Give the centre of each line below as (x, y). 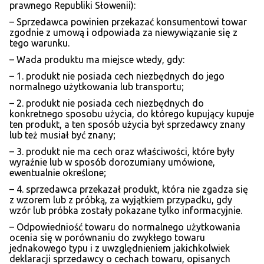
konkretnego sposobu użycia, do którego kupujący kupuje (132, 114)
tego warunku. (39, 43)
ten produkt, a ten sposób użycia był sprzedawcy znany (127, 125)
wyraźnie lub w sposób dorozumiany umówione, (112, 162)
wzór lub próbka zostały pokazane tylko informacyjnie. (126, 211)
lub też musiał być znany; (62, 135)
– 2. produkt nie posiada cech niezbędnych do (107, 103)
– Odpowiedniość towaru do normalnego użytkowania (125, 227)
